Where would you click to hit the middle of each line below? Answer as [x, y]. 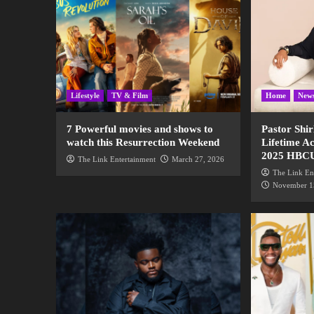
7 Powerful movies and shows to [139, 129]
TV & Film [129, 96]
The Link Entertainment [116, 159]
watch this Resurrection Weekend [143, 143]
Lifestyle [85, 96]
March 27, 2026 [198, 159]
